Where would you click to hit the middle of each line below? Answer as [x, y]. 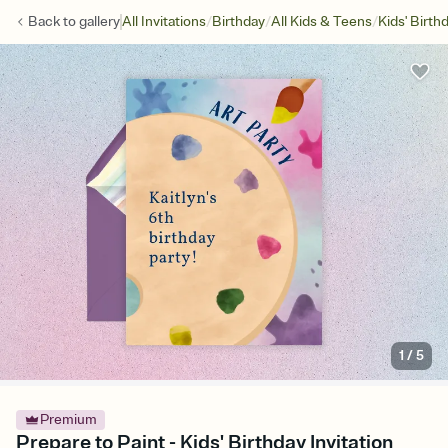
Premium [68, 420]
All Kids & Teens [321, 21]
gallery [99, 21]
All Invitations [164, 21]
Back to [53, 21]
